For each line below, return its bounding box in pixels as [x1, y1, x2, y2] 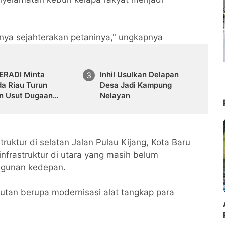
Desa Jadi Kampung [99, 80, 172, 90]
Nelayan [99, 91, 130, 101]
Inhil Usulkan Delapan [99, 70, 179, 80]
